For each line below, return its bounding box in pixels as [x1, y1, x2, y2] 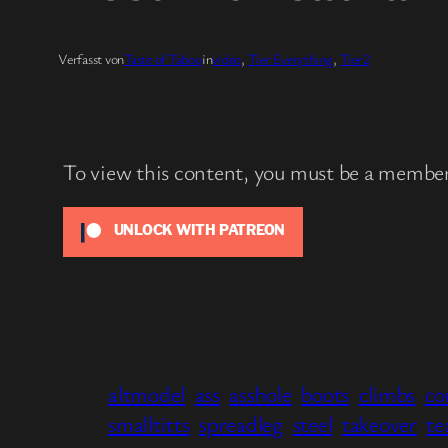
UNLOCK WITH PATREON [110, 221, 286, 239]
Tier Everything [247, 48, 334, 68]
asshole [229, 378, 292, 408]
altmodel [108, 378, 186, 408]
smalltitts [108, 408, 190, 438]
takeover [341, 408, 417, 438]
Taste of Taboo [124, 48, 202, 68]
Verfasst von [58, 48, 125, 68]
